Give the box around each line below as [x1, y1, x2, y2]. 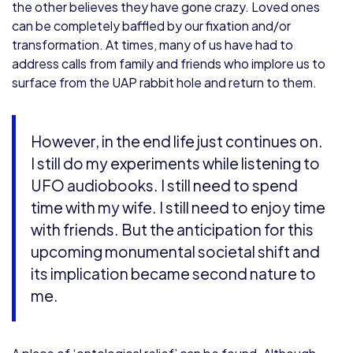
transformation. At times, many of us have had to [12, 35, 293, 53]
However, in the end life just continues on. [31, 131, 324, 150]
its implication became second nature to [31, 263, 317, 283]
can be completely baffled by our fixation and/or [12, 17, 291, 34]
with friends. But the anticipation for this [31, 219, 314, 239]
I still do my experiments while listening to [31, 153, 321, 173]
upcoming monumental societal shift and [31, 241, 321, 261]
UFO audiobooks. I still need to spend [31, 175, 299, 195]
